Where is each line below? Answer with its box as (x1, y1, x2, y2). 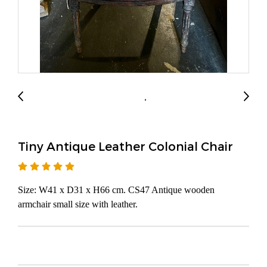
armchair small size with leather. (18, 199, 138, 209)
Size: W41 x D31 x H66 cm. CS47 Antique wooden (18, 185, 215, 195)
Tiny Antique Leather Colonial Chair (18, 139, 233, 153)
